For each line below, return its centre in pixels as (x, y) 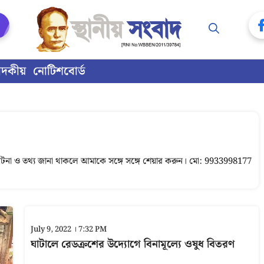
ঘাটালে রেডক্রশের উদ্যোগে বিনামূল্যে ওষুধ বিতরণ (132, 244)
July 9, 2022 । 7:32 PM (68, 230)
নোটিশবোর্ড (59, 71)
